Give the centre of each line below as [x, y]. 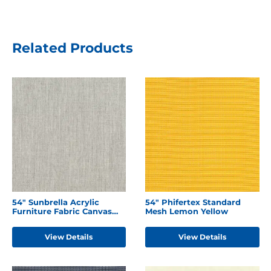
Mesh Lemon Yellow [186, 211]
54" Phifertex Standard [193, 202]
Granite [27, 220]
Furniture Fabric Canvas [62, 211]
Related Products [72, 48]
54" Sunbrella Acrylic [55, 202]
